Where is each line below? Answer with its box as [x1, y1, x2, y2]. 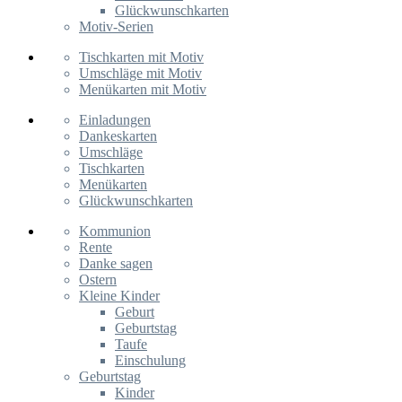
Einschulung [115, 353, 186, 368]
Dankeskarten [79, 128, 157, 144]
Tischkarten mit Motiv [79, 49, 204, 65]
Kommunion [79, 223, 151, 239]
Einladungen [79, 112, 151, 127]
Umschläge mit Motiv [79, 66, 202, 81]
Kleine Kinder [79, 288, 160, 303]
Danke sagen [79, 256, 153, 271]
